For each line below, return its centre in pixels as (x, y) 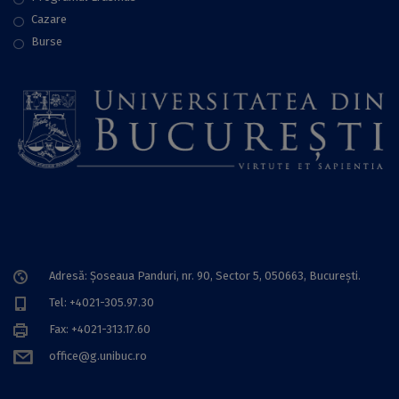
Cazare (49, 20)
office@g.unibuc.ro (98, 356)
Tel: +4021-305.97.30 (102, 303)
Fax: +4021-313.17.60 (100, 330)
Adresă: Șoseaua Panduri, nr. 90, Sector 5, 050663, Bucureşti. (205, 276)
